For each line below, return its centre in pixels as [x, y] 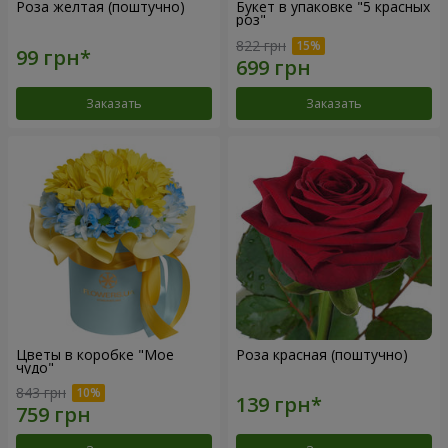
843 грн [41, 393]
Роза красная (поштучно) [322, 354]
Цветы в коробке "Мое [95, 354]
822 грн [261, 45]
